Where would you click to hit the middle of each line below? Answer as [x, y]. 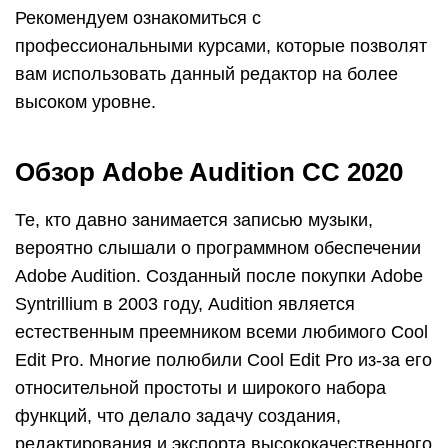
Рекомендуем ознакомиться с [138, 17]
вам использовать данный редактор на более [206, 73]
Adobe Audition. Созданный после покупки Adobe [219, 275]
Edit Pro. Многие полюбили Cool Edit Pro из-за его [223, 359]
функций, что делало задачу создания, [178, 415]
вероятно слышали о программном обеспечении [218, 247]
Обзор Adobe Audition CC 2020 [209, 171]
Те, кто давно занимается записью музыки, [194, 219]
